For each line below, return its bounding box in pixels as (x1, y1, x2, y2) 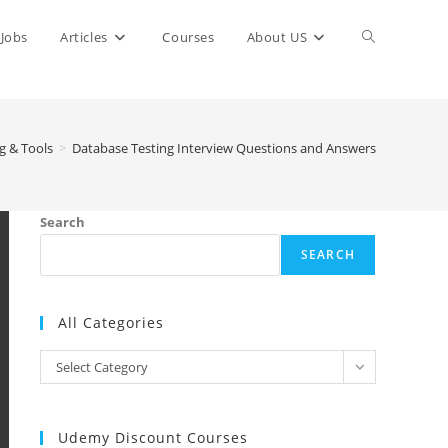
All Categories (58, 313, 164, 332)
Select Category (56, 358, 148, 376)
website (362, 101, 414, 120)
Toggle (362, 27, 406, 46)
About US (246, 28, 308, 46)
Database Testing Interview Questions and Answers (72, 139, 376, 157)
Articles (59, 28, 108, 46)
